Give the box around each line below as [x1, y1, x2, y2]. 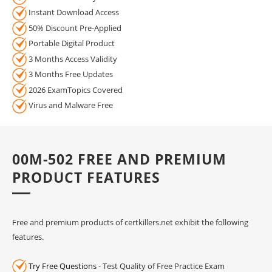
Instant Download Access [27, 7, 119, 18]
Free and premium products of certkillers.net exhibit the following [12, 216, 248, 228]
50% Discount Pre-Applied [27, 22, 121, 33]
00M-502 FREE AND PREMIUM [12, 149, 226, 169]
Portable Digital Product [27, 38, 115, 49]
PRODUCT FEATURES [12, 167, 160, 187]
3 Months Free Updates [27, 69, 113, 80]
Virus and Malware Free [27, 100, 113, 111]
